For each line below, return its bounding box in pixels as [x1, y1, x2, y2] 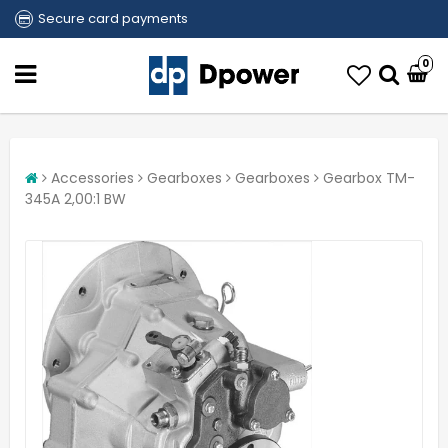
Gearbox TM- [323, 168, 415, 188]
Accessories [51, 168, 134, 188]
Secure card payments [38, 9, 188, 28]
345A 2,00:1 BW [25, 189, 126, 209]
